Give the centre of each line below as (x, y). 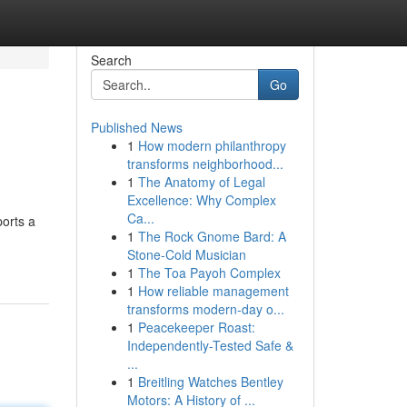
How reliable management (213, 291)
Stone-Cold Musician (186, 254)
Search (111, 60)
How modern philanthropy (212, 145)
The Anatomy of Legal (201, 182)
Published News (136, 127)
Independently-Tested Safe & (210, 345)
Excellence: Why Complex (201, 200)
